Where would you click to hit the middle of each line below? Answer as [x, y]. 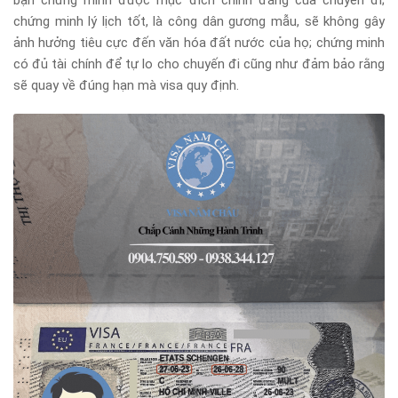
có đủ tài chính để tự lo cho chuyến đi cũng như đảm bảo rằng [199, 64]
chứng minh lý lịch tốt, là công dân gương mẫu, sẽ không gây [199, 22]
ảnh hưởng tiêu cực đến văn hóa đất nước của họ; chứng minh [199, 43]
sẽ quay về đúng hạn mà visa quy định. [126, 86]
